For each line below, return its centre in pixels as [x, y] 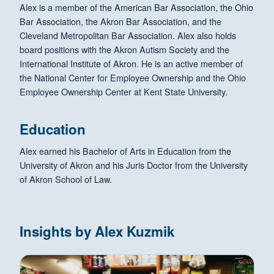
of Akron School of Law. [66, 179]
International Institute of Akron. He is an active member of [131, 63]
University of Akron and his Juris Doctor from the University [134, 165]
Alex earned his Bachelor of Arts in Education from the [125, 150]
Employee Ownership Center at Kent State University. [124, 91]
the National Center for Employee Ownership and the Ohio [133, 77]
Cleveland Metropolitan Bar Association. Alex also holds [128, 35]
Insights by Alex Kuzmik [97, 231]
